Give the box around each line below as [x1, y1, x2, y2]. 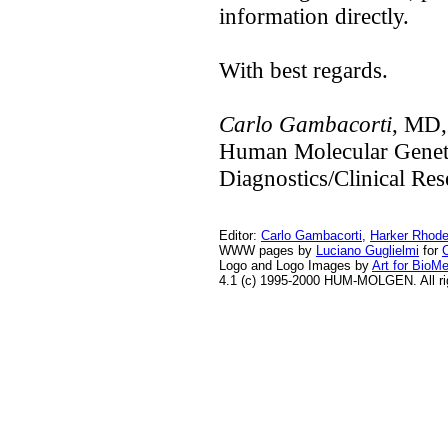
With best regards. [219, 57, 400, 83]
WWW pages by [219, 243, 316, 258]
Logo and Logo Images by [219, 258, 372, 273]
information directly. [219, 3, 421, 29]
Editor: [219, 228, 261, 243]
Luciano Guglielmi [316, 243, 419, 258]
